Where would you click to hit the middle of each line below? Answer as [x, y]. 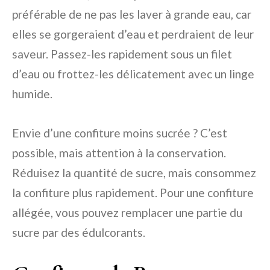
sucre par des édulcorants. [79, 233]
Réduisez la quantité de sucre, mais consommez [134, 173]
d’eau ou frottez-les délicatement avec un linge [133, 74]
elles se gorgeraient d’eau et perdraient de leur [133, 34]
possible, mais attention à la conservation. [119, 153]
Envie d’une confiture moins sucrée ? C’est [120, 133]
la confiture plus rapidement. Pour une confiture [133, 193]
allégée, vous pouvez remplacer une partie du [127, 213]
